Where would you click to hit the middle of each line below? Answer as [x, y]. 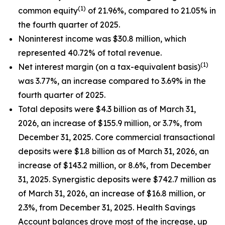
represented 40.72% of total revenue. [90, 53]
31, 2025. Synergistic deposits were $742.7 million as [117, 179]
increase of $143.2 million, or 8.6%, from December [115, 165]
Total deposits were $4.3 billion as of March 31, [107, 109]
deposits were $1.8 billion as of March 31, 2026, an [114, 151]
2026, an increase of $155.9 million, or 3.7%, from [110, 123]
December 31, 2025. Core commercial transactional [117, 137]
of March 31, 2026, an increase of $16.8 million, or [112, 193]
